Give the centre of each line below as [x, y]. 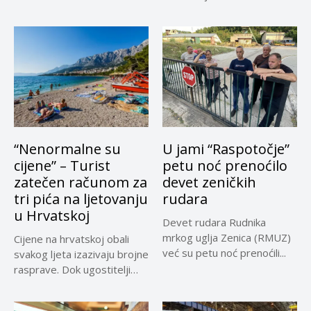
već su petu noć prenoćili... [224, 253]
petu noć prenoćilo [225, 166]
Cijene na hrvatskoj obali [72, 239]
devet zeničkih [209, 183]
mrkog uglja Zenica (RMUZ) [227, 238]
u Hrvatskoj [52, 216]
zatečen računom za [81, 183]
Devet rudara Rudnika [214, 222]
